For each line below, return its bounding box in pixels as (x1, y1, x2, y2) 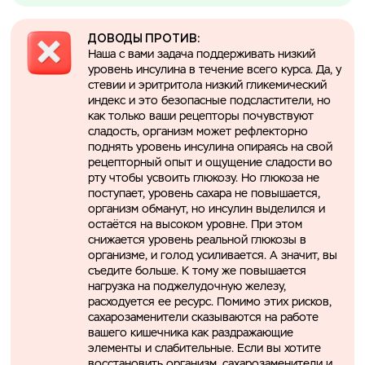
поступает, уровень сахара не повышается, (88, 187, 321, 200)
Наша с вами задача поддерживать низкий (88, 48, 316, 60)
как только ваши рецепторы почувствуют (88, 110, 314, 122)
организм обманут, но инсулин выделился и (88, 203, 326, 215)
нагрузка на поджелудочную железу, (88, 280, 287, 292)
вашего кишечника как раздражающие (88, 327, 294, 339)
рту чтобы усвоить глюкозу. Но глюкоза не (88, 172, 320, 184)
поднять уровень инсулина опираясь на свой (88, 141, 333, 153)
